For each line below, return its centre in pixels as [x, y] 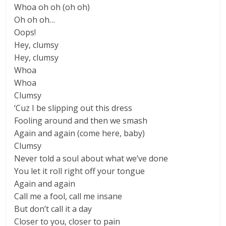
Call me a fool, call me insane [68, 196]
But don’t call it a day [53, 209]
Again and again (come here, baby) [80, 133]
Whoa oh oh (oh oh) [52, 7]
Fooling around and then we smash [81, 121]
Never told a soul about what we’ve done [91, 158]
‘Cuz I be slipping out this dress [73, 108]
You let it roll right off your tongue [80, 171]
